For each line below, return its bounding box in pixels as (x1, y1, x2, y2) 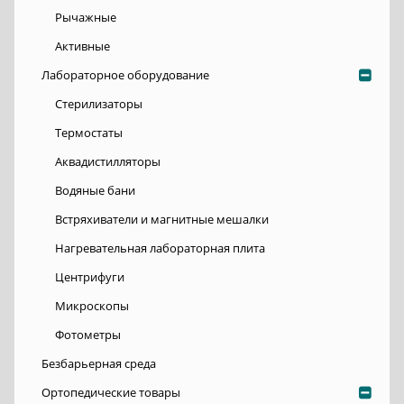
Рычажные (55, 9, 116, 26)
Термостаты (55, 124, 123, 142)
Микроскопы (55, 298, 129, 315)
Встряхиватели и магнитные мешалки (55, 211, 269, 228)
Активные (55, 38, 110, 55)
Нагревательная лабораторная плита (55, 240, 265, 257)
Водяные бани (55, 182, 135, 199)
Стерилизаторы (55, 96, 142, 113)
